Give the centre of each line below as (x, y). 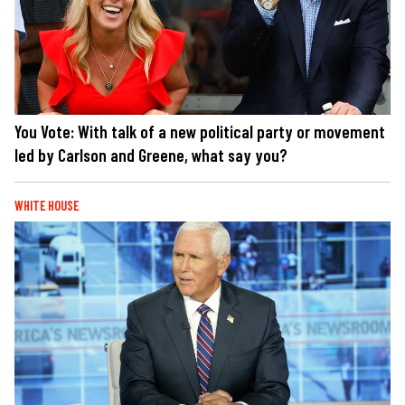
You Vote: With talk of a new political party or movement (200, 131)
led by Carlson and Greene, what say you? (151, 155)
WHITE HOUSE (47, 205)
